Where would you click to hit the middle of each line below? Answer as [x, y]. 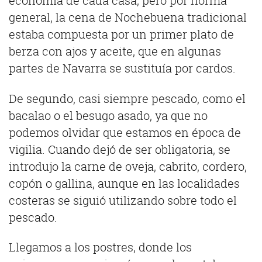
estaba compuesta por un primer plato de [121, 35]
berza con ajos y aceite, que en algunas [115, 52]
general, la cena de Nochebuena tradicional [128, 18]
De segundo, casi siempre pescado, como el [127, 99]
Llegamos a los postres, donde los [100, 248]
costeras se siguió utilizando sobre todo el [123, 200]
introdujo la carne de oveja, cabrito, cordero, [128, 166]
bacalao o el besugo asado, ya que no [108, 116]
